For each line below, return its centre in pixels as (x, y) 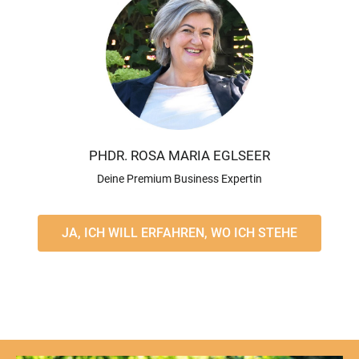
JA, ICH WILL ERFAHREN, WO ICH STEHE (179, 233)
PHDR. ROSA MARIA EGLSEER (179, 156)
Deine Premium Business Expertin (179, 178)
